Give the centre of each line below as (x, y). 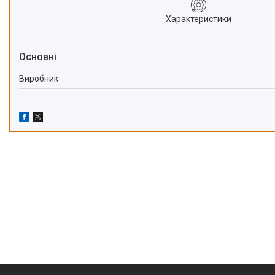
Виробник (39, 78)
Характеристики (198, 19)
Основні (38, 56)
